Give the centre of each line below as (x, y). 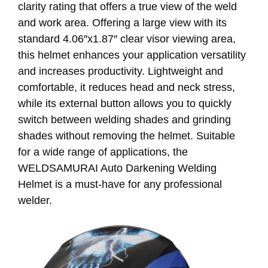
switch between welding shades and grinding (124, 119)
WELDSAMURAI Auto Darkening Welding (117, 168)
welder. (35, 200)
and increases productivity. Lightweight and (121, 71)
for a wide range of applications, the (103, 152)
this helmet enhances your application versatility (132, 55)
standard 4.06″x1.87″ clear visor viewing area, (127, 39)
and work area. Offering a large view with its (122, 22)
